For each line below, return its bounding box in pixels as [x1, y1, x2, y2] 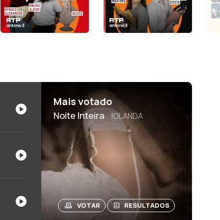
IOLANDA [111, 110, 143, 121]
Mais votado [53, 94, 112, 108]
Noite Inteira [53, 109, 107, 121]
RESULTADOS [124, 200, 170, 210]
